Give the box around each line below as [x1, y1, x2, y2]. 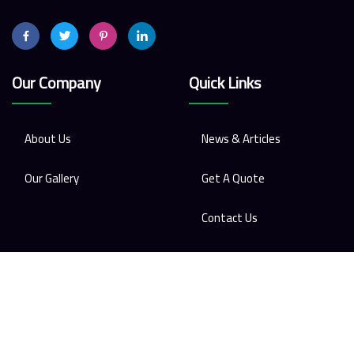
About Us [24, 127, 71, 151]
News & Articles [201, 127, 281, 151]
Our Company [12, 68, 101, 98]
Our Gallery [24, 167, 79, 190]
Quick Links [189, 68, 261, 98]
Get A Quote [201, 167, 265, 190]
